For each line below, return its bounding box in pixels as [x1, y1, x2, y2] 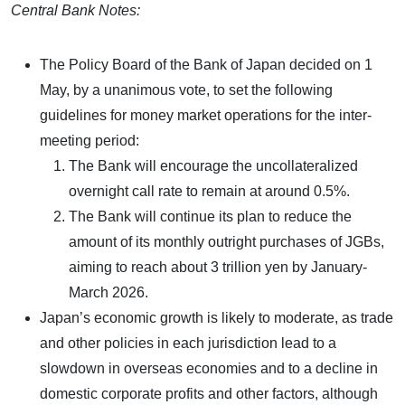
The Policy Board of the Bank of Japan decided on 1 [40, 56, 372, 72]
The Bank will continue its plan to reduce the [69, 208, 352, 224]
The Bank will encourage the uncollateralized [69, 157, 358, 174]
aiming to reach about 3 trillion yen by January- [69, 259, 367, 275]
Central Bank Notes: [11, 2, 140, 18]
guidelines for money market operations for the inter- [40, 107, 372, 123]
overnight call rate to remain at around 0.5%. [69, 183, 350, 199]
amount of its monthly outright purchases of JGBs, [69, 233, 384, 250]
